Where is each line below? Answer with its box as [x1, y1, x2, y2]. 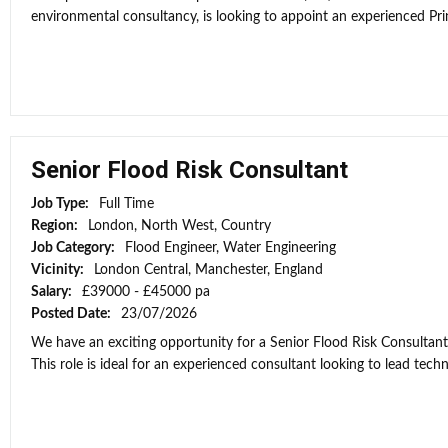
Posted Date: [31, 307, 114, 321]
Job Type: [31, 197, 92, 211]
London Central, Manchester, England [94, 263, 323, 277]
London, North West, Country [88, 219, 271, 233]
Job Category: [31, 241, 118, 255]
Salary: [31, 285, 75, 299]
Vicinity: [31, 263, 87, 277]
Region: [31, 219, 81, 233]
